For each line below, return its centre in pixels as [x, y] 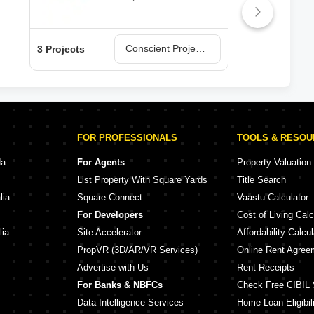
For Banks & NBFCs [120, 285]
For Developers [110, 215]
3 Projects [61, 49]
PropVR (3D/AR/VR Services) [137, 250]
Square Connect [110, 197]
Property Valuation [274, 162]
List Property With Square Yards [142, 180]
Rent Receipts [266, 267]
